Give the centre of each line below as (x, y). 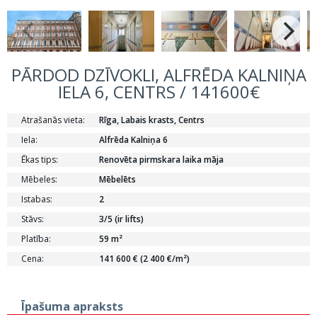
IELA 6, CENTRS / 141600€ (158, 92)
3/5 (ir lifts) (121, 219)
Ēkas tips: (40, 160)
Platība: (36, 239)
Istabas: (37, 199)
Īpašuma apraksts (72, 306)
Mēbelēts (117, 179)
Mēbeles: (39, 179)
